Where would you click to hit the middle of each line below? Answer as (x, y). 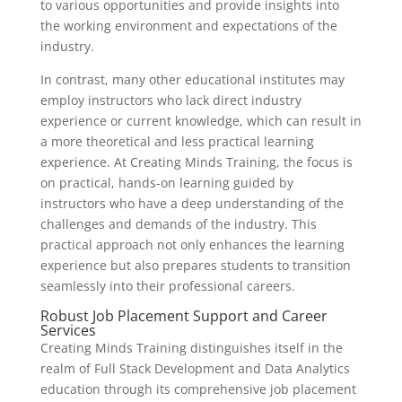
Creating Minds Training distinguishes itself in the (191, 348)
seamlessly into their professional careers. (167, 286)
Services (68, 330)
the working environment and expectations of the (188, 26)
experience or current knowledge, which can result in (201, 121)
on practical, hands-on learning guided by (166, 183)
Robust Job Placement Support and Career (184, 316)
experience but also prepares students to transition (195, 265)
